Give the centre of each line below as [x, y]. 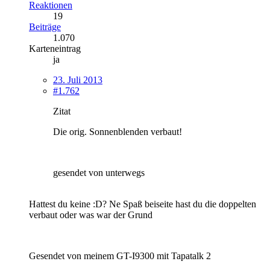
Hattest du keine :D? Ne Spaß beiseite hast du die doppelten [143, 204]
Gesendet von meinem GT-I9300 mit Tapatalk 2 [120, 256]
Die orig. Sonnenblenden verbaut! [118, 132]
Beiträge [45, 27]
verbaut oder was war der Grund [91, 215]
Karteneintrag [55, 49]
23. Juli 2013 [78, 80]
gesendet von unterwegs [99, 173]
